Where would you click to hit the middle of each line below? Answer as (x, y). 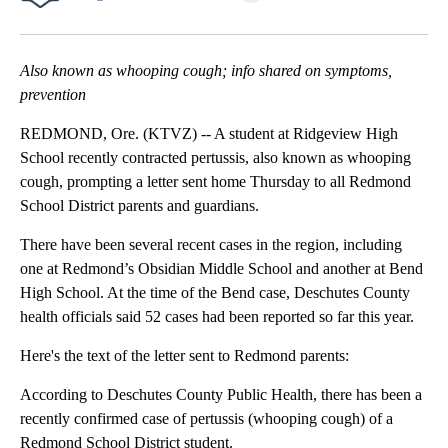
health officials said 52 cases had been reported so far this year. (217, 317)
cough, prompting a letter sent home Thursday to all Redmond (215, 182)
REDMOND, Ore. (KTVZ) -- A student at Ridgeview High (209, 134)
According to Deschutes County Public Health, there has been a (221, 395)
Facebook (104, 20)
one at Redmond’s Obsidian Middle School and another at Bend (221, 269)
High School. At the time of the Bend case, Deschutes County (215, 293)
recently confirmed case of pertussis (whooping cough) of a (206, 419)
